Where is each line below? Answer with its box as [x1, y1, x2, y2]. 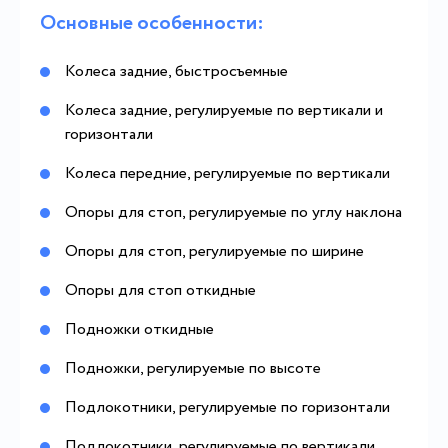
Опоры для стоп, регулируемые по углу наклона [65, 201, 402, 224]
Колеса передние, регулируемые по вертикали [65, 162, 390, 185]
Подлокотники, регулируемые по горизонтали [65, 396, 390, 419]
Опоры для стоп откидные [65, 279, 256, 302]
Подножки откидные [65, 318, 214, 341]
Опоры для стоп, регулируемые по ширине [65, 240, 364, 263]
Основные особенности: [40, 9, 264, 38]
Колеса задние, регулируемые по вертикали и [65, 99, 383, 122]
